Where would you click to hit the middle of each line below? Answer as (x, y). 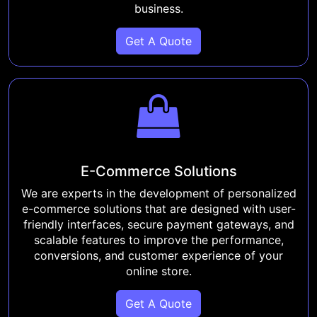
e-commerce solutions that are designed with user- (158, 208)
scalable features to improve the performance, (158, 240)
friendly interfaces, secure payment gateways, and (158, 224)
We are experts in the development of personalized (158, 193)
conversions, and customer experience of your (158, 255)
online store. (158, 271)
